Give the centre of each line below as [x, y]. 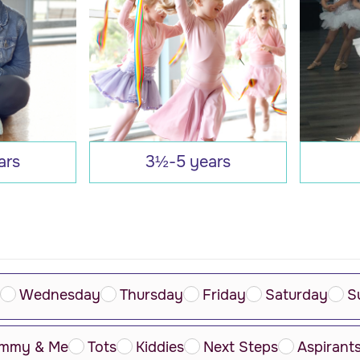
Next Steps [241, 347]
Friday [224, 295]
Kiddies [160, 347]
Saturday [297, 295]
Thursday [151, 295]
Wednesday [60, 295]
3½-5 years [188, 162]
